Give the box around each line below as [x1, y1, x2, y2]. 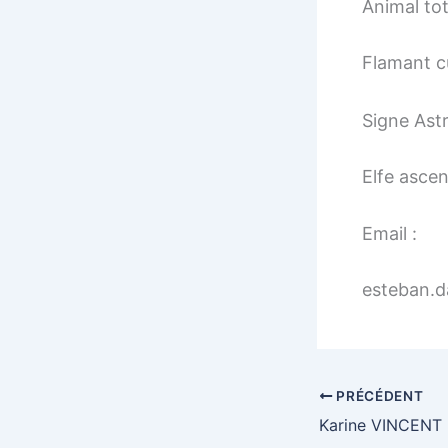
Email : [362, 223, 417, 245]
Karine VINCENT [319, 414, 442, 435]
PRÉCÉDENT [332, 387, 424, 404]
